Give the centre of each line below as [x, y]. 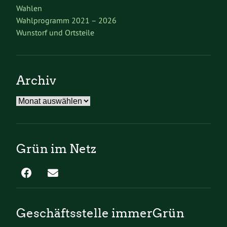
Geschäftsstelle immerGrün [100, 213]
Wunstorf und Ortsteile [55, 32]
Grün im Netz [56, 148]
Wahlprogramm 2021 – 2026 [66, 20]
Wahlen [29, 8]
